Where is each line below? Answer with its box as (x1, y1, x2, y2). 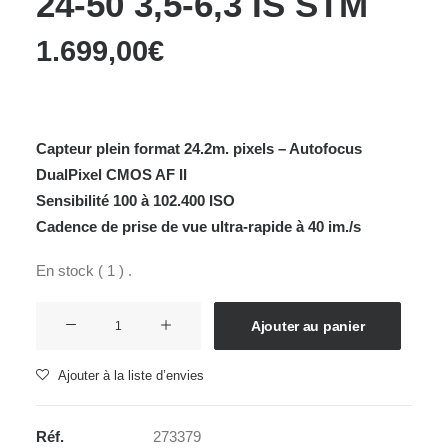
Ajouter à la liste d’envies (58, 368, 204, 383)
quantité (35, 305, 86, 322)
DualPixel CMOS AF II (36, 166, 187, 183)
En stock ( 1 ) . (36, 262, 132, 279)
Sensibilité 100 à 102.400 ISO (36, 192, 235, 209)
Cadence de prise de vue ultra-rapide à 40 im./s (36, 218, 361, 235)
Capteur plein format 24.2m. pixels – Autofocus (36, 140, 362, 157)
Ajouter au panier (251, 318, 365, 334)
